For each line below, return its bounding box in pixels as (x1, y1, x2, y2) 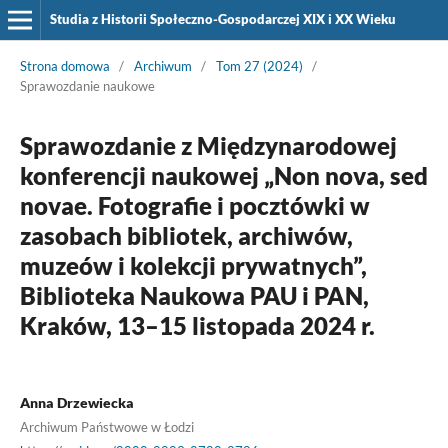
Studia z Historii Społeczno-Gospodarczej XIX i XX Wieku (49, 11, 396, 27)
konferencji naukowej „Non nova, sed (19, 160, 428, 190)
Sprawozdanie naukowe (19, 77, 155, 94)
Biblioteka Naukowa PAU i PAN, (19, 280, 369, 310)
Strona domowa (19, 57, 110, 74)
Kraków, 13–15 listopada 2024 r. (19, 310, 375, 340)
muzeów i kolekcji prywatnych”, (19, 250, 367, 280)
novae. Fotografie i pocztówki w (19, 190, 370, 220)
